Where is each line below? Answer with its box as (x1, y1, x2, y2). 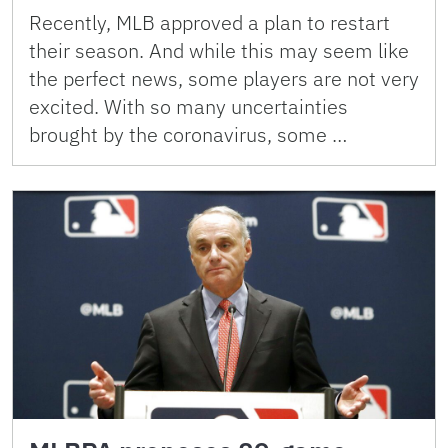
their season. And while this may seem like (29, 37, 409, 65)
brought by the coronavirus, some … (29, 121, 347, 149)
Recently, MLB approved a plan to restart (29, 9, 390, 37)
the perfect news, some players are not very (29, 65, 419, 93)
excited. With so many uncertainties (29, 93, 348, 121)
